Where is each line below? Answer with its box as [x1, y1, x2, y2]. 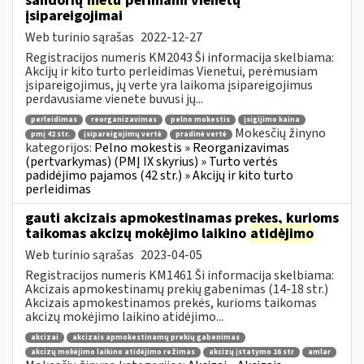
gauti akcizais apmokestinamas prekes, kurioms [25, 207, 339, 228]
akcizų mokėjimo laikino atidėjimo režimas [31, 346, 195, 357]
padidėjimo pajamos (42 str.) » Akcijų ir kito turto [25, 166, 293, 184]
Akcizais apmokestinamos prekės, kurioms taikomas [25, 293, 317, 312]
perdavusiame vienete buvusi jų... [25, 89, 203, 108]
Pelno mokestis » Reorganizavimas [94, 138, 289, 157]
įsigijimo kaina [244, 115, 300, 126]
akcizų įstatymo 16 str [209, 346, 294, 357]
